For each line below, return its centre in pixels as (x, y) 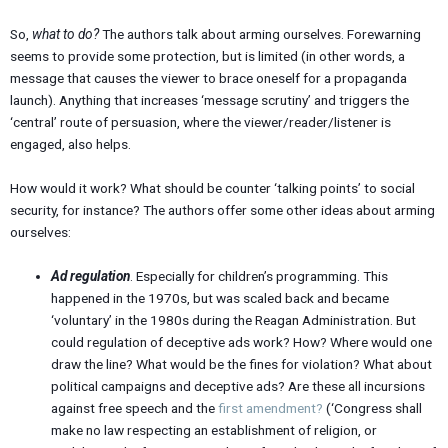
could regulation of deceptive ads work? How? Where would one (242, 341)
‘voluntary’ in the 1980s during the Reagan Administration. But (234, 319)
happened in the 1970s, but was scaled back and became (220, 297)
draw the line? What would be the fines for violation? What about (242, 363)
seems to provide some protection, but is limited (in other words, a (207, 56)
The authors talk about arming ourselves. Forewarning (260, 34)
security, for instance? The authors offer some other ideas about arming (222, 209)
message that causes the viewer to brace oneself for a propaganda (208, 78)
